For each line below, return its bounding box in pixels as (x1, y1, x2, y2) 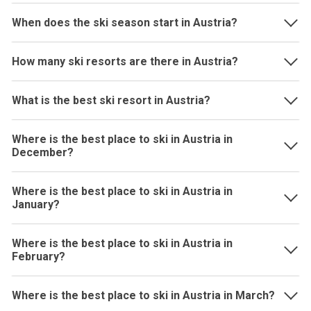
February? (12, 250, 65, 263)
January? (12, 198, 60, 211)
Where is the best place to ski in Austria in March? (12, 289, 275, 302)
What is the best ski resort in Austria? (12, 94, 210, 107)
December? (12, 146, 74, 159)
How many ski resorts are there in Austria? (12, 55, 238, 68)
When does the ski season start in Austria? (12, 16, 237, 29)
